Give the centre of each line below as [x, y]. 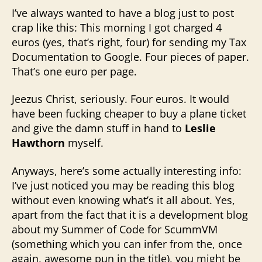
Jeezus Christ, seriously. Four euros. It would [120, 99]
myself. [84, 143]
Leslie [199, 128]
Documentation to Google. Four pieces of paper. [130, 56]
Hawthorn [38, 143]
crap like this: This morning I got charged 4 [117, 27]
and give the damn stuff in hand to [97, 128]
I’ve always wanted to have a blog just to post [123, 13]
